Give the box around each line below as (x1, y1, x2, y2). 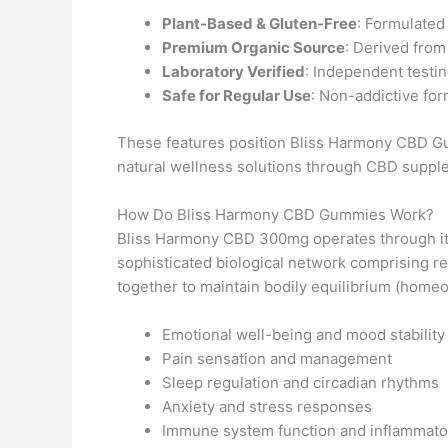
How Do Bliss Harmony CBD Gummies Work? (117, 204, 434, 224)
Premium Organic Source (162, 38, 345, 57)
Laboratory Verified (162, 62, 305, 81)
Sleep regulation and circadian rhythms (162, 372, 439, 392)
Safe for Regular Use (162, 86, 311, 105)
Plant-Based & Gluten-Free (162, 14, 357, 33)
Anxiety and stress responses (162, 396, 372, 416)
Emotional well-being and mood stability (162, 324, 445, 344)
